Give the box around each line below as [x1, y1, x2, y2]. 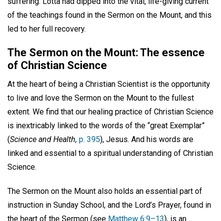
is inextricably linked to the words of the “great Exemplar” [7, 120, 205, 130]
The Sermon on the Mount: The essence [7, 46, 205, 59]
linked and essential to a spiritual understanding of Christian [7, 148, 213, 158]
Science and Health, [10, 134, 79, 144]
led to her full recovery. [7, 24, 86, 34]
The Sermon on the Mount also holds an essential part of [7, 186, 202, 196]
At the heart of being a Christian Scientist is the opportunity [7, 79, 210, 89]
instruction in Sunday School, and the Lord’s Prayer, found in [7, 200, 211, 210]
